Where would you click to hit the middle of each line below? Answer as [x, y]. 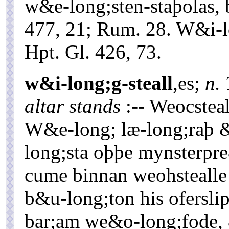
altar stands [73, 106]
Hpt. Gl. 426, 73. [93, 52]
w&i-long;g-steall [99, 83]
